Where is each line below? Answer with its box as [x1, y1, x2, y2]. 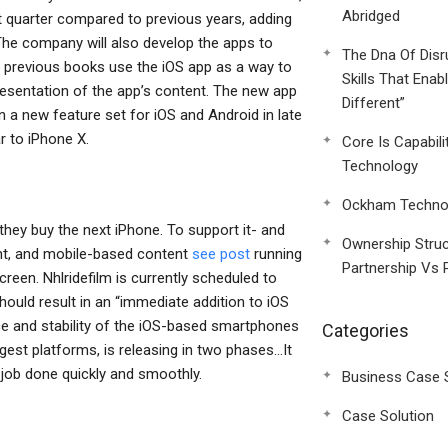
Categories [321, 320, 409, 341]
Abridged [341, 7, 400, 25]
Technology [341, 157, 418, 175]
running [250, 245, 302, 263]
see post [192, 245, 250, 263]
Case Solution [341, 407, 434, 425]
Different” [341, 94, 405, 112]
